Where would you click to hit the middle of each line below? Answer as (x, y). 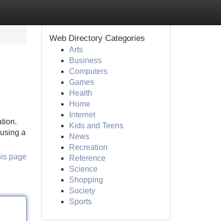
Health (80, 93)
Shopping (86, 180)
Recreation (88, 147)
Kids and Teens (96, 126)
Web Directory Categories (97, 38)
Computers (88, 71)
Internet (82, 115)
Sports (80, 202)
